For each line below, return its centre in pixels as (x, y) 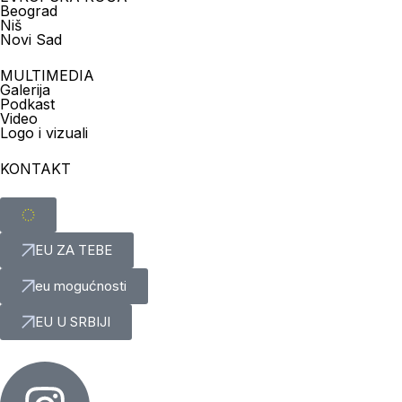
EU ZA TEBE (74, 250)
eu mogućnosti (81, 286)
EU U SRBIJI (73, 322)
